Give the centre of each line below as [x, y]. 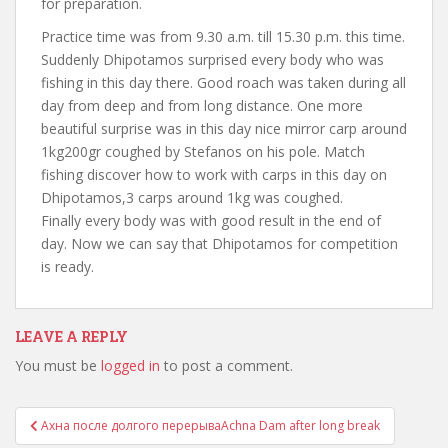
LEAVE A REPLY [71, 336]
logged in [130, 365]
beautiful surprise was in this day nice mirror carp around [224, 128]
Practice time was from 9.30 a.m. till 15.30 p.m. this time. [223, 36]
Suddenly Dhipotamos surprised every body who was [212, 59]
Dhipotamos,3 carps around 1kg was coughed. [192, 197]
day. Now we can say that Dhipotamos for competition [219, 243]
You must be [58, 365]
